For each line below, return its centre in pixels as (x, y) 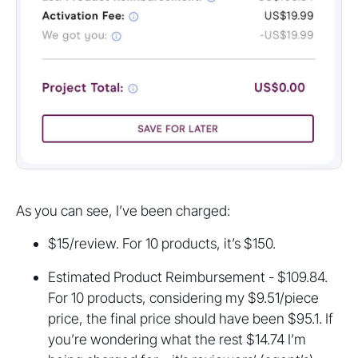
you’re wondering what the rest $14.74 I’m (177, 340)
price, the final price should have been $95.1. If (191, 319)
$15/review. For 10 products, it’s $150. (162, 244)
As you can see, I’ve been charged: (123, 211)
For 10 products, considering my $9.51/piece (183, 298)
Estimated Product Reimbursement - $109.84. (188, 277)
